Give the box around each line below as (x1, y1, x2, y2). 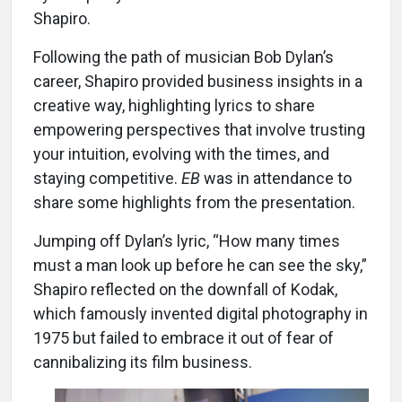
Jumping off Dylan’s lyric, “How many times (33, 231, 340, 250)
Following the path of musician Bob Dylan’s (33, 47, 334, 66)
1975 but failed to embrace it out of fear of (33, 328, 334, 347)
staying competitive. (33, 168, 181, 188)
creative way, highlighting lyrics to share (33, 95, 315, 115)
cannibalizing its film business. (33, 352, 252, 371)
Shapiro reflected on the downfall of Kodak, (33, 279, 337, 299)
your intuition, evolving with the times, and (33, 144, 329, 163)
